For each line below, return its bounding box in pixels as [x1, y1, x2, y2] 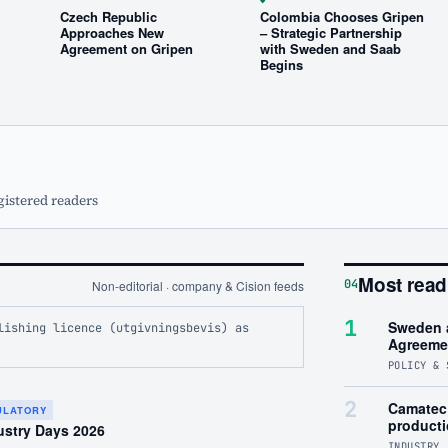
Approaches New [60, 22, 164, 42]
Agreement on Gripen [60, 38, 193, 58]
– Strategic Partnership [260, 22, 402, 42]
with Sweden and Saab [260, 38, 401, 58]
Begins [260, 54, 303, 74]
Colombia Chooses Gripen [260, 6, 424, 26]
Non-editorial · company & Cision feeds [92, 277, 304, 295]
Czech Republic [60, 6, 157, 26]
